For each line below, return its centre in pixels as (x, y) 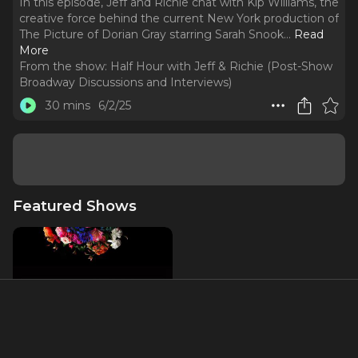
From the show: (63, 66)
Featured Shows (75, 206)
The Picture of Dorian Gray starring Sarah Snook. (153, 34)
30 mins (68, 105)
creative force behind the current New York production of (179, 18)
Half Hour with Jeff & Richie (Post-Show (221, 66)
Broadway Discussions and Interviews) (125, 82)
